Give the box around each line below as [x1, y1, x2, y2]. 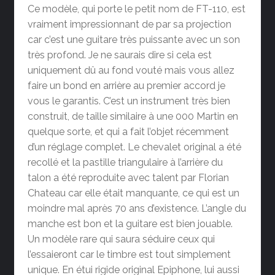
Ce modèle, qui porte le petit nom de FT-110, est [28, 3, 246, 15]
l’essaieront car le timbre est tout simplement [28, 249, 231, 261]
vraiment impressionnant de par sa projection [28, 18, 232, 31]
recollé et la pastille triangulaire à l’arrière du [28, 157, 223, 169]
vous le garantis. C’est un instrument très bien [28, 95, 231, 107]
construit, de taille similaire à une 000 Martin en [28, 110, 239, 123]
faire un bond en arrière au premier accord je [28, 80, 226, 92]
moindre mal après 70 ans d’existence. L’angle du [28, 203, 247, 215]
